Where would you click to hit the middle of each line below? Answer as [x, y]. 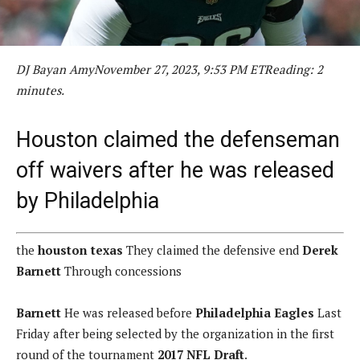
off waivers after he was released [175, 170]
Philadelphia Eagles [256, 313]
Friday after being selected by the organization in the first [175, 334]
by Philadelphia [88, 200]
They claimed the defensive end [213, 250]
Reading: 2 [294, 69]
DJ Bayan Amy [55, 69]
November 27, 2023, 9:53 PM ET [179, 69]
